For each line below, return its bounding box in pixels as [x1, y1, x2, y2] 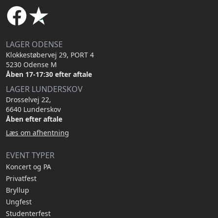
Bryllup [6, 185, 29, 195]
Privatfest [6, 174, 36, 183]
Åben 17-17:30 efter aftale [6, 70, 92, 79]
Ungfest [6, 197, 32, 206]
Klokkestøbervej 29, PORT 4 [6, 50, 94, 59]
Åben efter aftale [6, 114, 62, 124]
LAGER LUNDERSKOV [6, 84, 83, 94]
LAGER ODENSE [6, 39, 63, 50]
